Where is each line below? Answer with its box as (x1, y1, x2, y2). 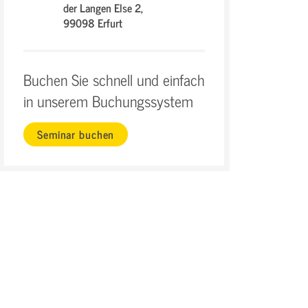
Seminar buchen (37, 124, 115, 143)
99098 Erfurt (63, 14, 122, 32)
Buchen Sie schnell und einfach (23, 67, 205, 92)
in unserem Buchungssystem (23, 88, 193, 113)
